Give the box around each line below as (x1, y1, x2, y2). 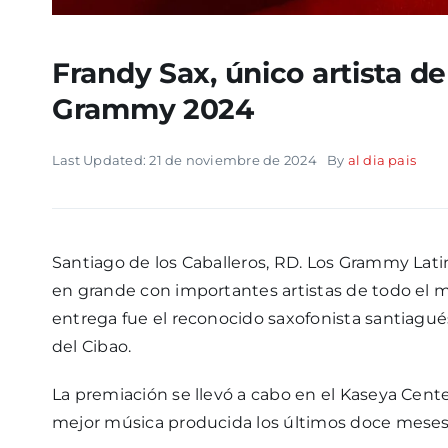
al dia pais (347, 152, 417, 169)
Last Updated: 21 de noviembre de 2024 (51, 152, 317, 169)
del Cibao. (51, 337, 132, 357)
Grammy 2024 (51, 92, 254, 127)
